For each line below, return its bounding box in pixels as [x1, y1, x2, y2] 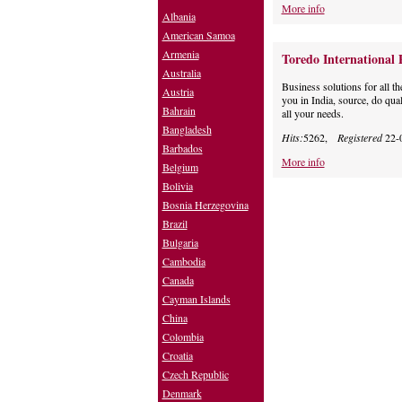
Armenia [162, 47, 199, 62]
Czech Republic [162, 367, 229, 382]
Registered [336, 130, 382, 145]
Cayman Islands [162, 292, 231, 307]
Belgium [162, 160, 198, 175]
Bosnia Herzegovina [162, 197, 249, 213]
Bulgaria [162, 235, 198, 250]
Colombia [162, 329, 204, 345]
